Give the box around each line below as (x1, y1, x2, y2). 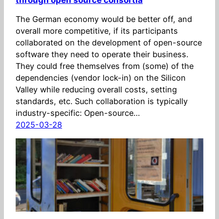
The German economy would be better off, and (16, 14, 192, 24)
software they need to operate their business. (16, 49, 188, 59)
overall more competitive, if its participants (16, 25, 178, 36)
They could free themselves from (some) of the (16, 61, 194, 71)
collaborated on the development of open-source (16, 37, 202, 47)
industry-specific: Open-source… (16, 108, 140, 118)
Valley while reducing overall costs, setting (16, 84, 177, 94)
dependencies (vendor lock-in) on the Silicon (16, 72, 186, 83)
